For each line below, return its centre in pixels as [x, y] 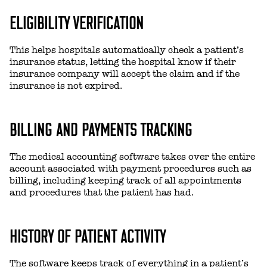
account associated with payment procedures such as [131, 169]
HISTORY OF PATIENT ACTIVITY [88, 235]
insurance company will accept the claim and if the [125, 74]
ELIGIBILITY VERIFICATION [77, 22]
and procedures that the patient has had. [102, 193]
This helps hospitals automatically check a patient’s [127, 50]
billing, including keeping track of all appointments [125, 181]
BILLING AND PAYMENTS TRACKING [101, 128]
